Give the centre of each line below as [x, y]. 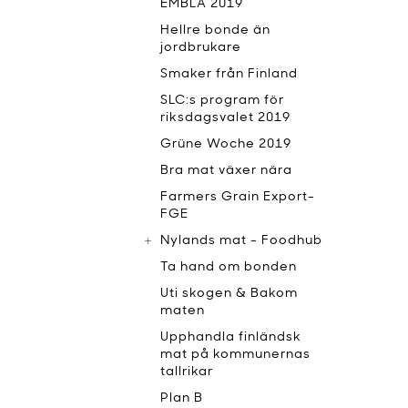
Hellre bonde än [215, 31]
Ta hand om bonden [229, 267]
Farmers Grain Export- [238, 197]
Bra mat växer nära [226, 171]
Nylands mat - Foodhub [241, 241]
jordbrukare [201, 48]
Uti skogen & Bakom [229, 294]
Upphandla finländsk [231, 337]
